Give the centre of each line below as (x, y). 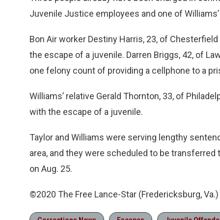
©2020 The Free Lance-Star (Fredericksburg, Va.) (124, 194)
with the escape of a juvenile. (86, 112)
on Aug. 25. (51, 169)
